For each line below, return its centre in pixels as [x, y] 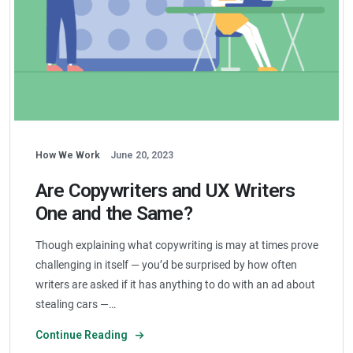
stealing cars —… [75, 304]
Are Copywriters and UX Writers [165, 190]
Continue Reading [82, 335]
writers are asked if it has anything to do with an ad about [175, 284]
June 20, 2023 [142, 155]
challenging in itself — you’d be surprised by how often [166, 265]
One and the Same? [114, 213]
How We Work [67, 155]
